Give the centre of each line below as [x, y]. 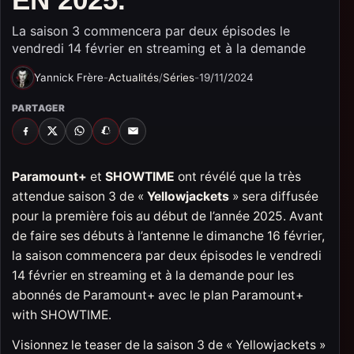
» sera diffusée [274, 197]
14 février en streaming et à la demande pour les [153, 276]
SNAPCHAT [130, 134]
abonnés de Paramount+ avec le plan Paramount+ [158, 296]
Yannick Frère [69, 77]
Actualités [134, 77]
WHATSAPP [104, 134]
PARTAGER [39, 108]
